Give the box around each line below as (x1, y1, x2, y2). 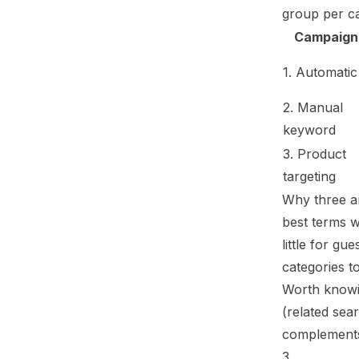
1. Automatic (283, 64, 357, 80)
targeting (283, 168, 336, 184)
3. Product (283, 146, 346, 162)
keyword (283, 122, 336, 138)
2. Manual (283, 99, 343, 115)
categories (282, 259, 345, 275)
